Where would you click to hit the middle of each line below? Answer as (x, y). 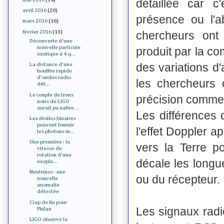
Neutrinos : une (48, 172)
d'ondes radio (54, 77)
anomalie (48, 185)
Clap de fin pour (48, 202)
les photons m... (56, 131)
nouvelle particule (59, 47)
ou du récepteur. (179, 179)
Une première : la (50, 142)
